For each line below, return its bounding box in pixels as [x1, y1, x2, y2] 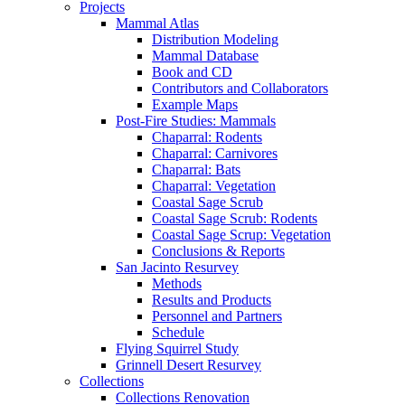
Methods [152, 276, 202, 292]
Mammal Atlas [116, 15, 199, 32]
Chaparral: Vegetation [152, 178, 276, 194]
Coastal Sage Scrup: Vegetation [152, 227, 331, 243]
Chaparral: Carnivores [152, 146, 278, 162]
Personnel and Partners [152, 308, 282, 325]
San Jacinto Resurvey [116, 259, 239, 276]
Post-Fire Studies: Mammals [116, 113, 276, 129]
